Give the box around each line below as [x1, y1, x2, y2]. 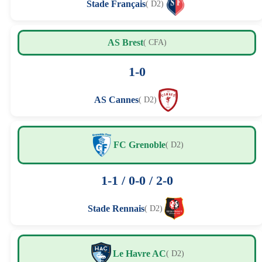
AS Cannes [94, 94, 139, 105]
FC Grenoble [113, 139, 166, 150]
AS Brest [107, 37, 143, 47]
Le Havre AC [113, 248, 166, 258]
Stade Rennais [88, 203, 144, 213]
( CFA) [143, 37, 167, 47]
